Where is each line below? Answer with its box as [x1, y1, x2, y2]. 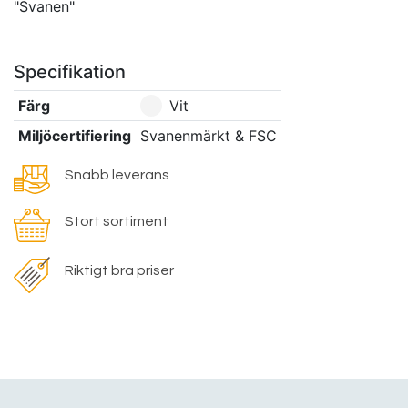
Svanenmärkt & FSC [139, 126, 277, 145]
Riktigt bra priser [65, 263, 174, 279]
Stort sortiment [65, 214, 168, 229]
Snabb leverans [65, 168, 169, 183]
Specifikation [14, 60, 126, 83]
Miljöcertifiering [17, 126, 131, 145]
